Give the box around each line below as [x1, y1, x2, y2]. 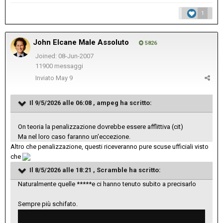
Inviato [35, 74, 56, 82]
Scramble [97, 166, 127, 174]
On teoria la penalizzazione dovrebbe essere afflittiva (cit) [18, 122, 183, 130]
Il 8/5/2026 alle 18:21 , [28, 166, 97, 174]
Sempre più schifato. [18, 200, 78, 208]
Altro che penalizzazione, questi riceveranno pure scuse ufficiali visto [10, 142, 209, 150]
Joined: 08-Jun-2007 [35, 52, 94, 60]
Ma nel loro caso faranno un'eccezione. [18, 132, 130, 140]
